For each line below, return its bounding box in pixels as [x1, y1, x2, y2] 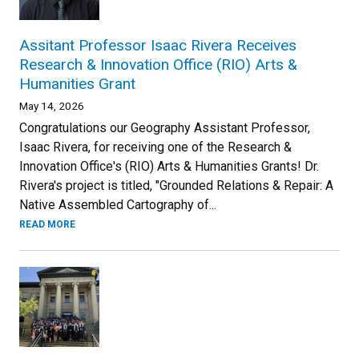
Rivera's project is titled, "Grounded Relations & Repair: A [19, 178, 333, 193]
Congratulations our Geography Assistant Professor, [19, 120, 310, 135]
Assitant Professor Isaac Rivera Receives [19, 36, 296, 54]
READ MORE [19, 219, 75, 230]
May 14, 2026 [19, 99, 84, 112]
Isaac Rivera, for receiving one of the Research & [19, 139, 292, 155]
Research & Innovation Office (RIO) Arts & [19, 55, 297, 74]
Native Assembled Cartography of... [19, 197, 216, 212]
